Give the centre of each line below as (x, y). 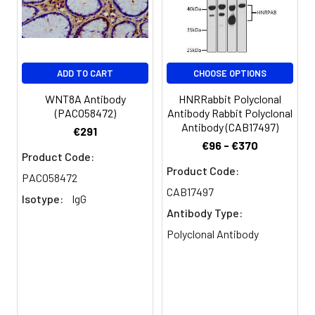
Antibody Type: (205, 212)
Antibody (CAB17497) (230, 127)
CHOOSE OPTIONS (230, 73)
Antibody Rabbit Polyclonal (230, 112)
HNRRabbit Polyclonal (230, 98)
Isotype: (43, 198)
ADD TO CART (85, 73)
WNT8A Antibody (85, 98)
